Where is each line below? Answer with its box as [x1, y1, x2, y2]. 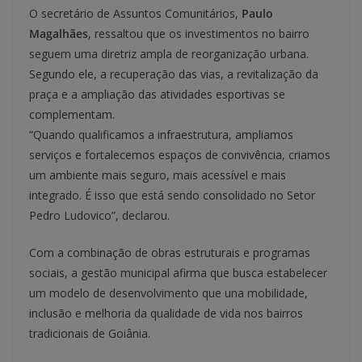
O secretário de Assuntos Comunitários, [29, 5, 242, 21]
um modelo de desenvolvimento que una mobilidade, [29, 284, 308, 301]
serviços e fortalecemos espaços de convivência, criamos [29, 146, 330, 162]
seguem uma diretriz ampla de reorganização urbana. [29, 45, 309, 61]
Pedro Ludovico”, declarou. [29, 207, 170, 223]
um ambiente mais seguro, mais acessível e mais [29, 166, 286, 183]
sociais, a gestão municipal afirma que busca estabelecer [29, 264, 327, 280]
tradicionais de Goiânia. [29, 325, 150, 341]
